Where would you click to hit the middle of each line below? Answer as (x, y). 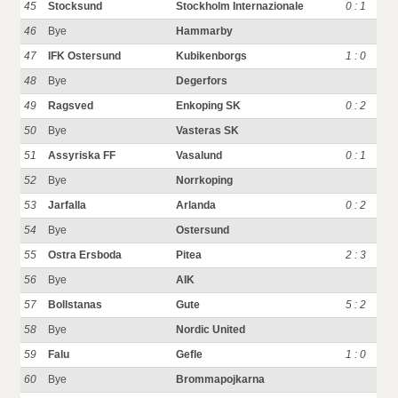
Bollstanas (76, 305)
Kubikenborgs (212, 56)
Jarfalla (68, 205)
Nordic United (211, 330)
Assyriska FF (82, 155)
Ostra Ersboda (85, 255)
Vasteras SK (208, 131)
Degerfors (202, 81)
